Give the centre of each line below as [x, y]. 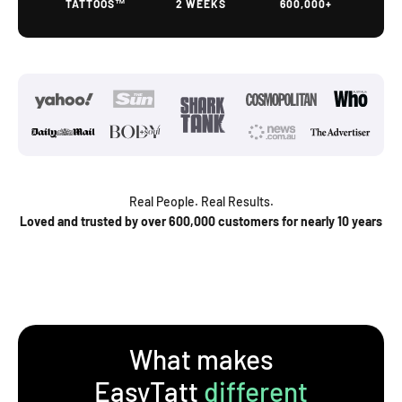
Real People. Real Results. [201, 202]
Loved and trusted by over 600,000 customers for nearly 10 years [201, 222]
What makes [201, 359]
